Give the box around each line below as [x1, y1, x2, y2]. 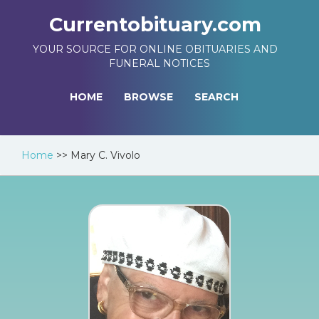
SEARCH [194, 90, 239, 103]
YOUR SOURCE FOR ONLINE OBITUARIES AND [33, 43, 278, 56]
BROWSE [124, 90, 173, 103]
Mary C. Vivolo [70, 149, 140, 162]
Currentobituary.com [49, 13, 261, 36]
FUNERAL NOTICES [109, 57, 210, 70]
